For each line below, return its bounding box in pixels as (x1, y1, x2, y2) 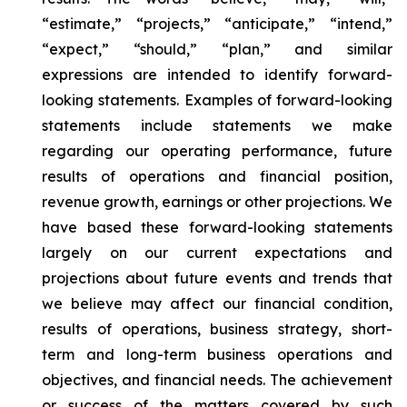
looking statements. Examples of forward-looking (42, 91, 392, 109)
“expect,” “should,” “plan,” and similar (42, 40, 392, 58)
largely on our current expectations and (42, 243, 392, 262)
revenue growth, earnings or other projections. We (42, 193, 392, 211)
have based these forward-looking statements (42, 218, 392, 236)
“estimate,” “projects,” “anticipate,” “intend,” (42, 15, 392, 33)
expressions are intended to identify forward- (42, 65, 392, 84)
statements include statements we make (42, 116, 392, 134)
